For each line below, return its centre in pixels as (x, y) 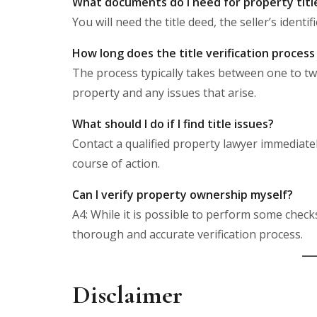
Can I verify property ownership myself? (183, 194)
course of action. (116, 163)
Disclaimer (127, 294)
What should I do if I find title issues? (173, 123)
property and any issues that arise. (164, 92)
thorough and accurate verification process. (188, 234)
